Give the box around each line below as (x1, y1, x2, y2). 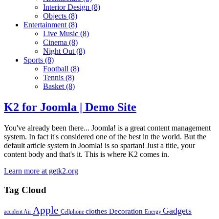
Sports (23, 56, 43, 65)
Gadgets (163, 206, 192, 216)
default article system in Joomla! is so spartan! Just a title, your (4, 141, 195, 150)
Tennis (43, 73, 64, 82)
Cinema (43, 38, 67, 47)
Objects (43, 12, 66, 21)
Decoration (109, 207, 145, 216)
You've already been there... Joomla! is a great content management (4, 123, 211, 132)
